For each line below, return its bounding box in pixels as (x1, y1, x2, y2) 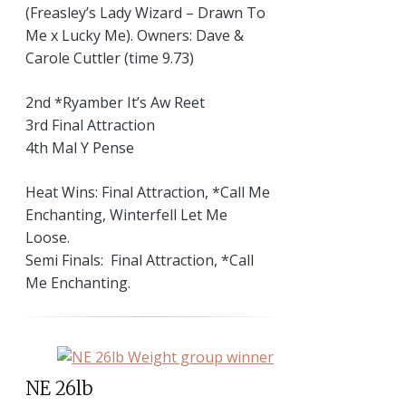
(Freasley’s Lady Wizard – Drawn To (25, 2, 266, 23)
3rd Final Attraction (25, 114, 155, 135)
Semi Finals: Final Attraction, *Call (25, 249, 254, 270)
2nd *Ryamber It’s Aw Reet (25, 92, 205, 112)
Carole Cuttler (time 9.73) (25, 47, 194, 68)
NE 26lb (25, 376, 93, 400)
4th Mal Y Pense (25, 137, 134, 158)
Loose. (25, 227, 70, 247)
